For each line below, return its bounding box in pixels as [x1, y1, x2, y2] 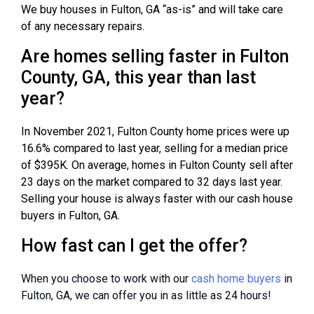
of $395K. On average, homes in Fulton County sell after [21, 158, 293, 172]
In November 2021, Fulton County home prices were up [21, 124, 289, 138]
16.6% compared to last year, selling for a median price [21, 141, 288, 155]
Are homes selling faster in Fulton [21, 46, 289, 67]
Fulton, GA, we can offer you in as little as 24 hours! [21, 288, 271, 302]
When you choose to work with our [21, 271, 191, 285]
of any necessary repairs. [21, 19, 144, 33]
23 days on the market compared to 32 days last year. [21, 175, 282, 189]
